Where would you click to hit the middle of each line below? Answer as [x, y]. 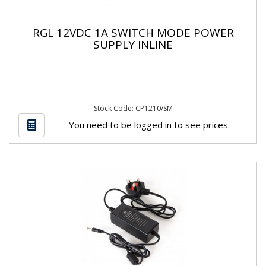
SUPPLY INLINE [133, 44]
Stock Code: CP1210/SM [133, 108]
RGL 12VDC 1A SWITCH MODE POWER [133, 32]
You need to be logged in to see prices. [149, 124]
